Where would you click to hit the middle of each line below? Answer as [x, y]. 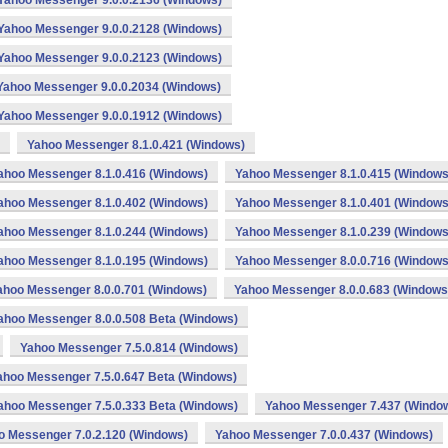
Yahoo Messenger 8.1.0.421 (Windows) [136, 145]
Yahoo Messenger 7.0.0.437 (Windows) [324, 435]
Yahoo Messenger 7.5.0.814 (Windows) [129, 348]
